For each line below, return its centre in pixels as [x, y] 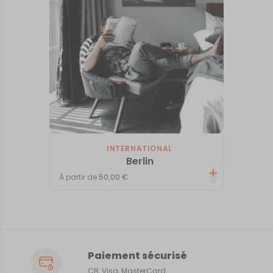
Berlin [140, 161]
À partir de [79, 177]
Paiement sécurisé [137, 256]
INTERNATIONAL [140, 149]
